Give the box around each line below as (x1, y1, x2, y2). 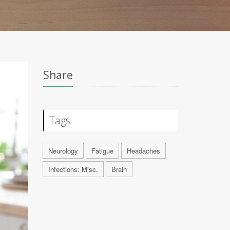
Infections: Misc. (48, 164, 98, 174)
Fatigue (91, 146, 113, 156)
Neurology (48, 146, 78, 156)
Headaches (126, 146, 160, 156)
